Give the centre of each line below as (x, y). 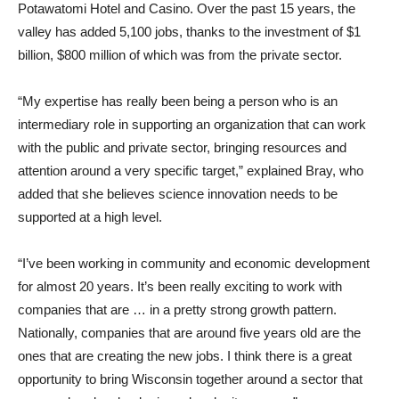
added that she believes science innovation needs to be (178, 194)
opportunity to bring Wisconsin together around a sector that (190, 379)
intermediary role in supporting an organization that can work (192, 124)
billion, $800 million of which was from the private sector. (180, 55)
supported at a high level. (90, 217)
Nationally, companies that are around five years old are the (189, 333)
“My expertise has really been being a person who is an (178, 101)
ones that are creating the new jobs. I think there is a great (185, 356)
